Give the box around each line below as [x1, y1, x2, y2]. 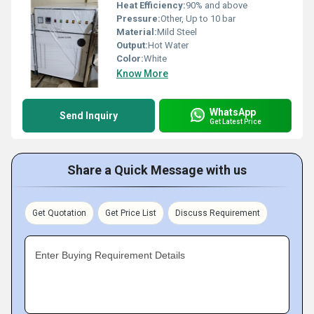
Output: [116, 40, 148, 50]
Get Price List [105, 208, 156, 218]
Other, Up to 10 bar [161, 13, 235, 24]
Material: [116, 27, 157, 37]
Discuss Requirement [175, 208, 260, 218]
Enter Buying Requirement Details [35, 250, 185, 261]
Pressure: [116, 13, 161, 24]
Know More [116, 68, 168, 79]
